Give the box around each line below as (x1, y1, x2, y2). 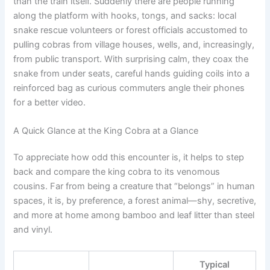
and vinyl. (13, 224, 53, 236)
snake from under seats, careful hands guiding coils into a (13, 67, 250, 79)
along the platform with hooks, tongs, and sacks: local (13, 10, 237, 21)
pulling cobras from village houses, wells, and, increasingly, (13, 39, 255, 50)
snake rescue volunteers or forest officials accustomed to (13, 24, 248, 36)
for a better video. (13, 96, 86, 108)
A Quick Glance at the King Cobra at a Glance (13, 125, 199, 137)
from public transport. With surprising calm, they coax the (13, 53, 249, 64)
